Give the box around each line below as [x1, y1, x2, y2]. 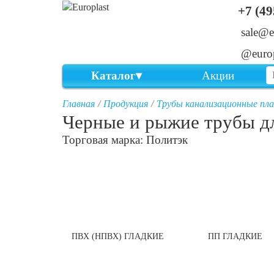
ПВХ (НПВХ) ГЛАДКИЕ [72, 231, 165, 241]
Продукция [103, 98, 148, 109]
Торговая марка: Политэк [62, 133, 188, 146]
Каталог [91, 68, 136, 82]
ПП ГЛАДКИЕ [207, 231, 262, 241]
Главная [62, 98, 95, 109]
